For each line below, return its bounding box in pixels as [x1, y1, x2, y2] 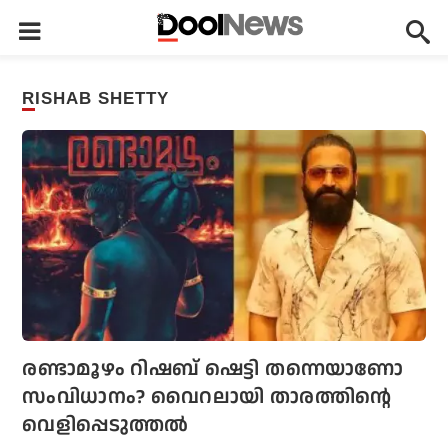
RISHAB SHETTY [35, 89, 170, 108]
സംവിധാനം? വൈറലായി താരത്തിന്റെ [22, 383, 392, 412]
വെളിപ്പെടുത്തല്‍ [22, 411, 189, 440]
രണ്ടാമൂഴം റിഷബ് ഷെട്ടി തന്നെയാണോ [22, 355, 404, 384]
